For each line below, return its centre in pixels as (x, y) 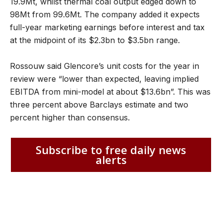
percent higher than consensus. (70, 117)
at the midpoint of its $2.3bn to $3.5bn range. (95, 40)
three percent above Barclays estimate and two (99, 104)
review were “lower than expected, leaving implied (104, 79)
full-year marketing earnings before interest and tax (107, 27)
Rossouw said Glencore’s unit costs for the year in (105, 66)
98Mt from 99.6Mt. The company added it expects (105, 14)
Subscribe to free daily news (111, 150)
